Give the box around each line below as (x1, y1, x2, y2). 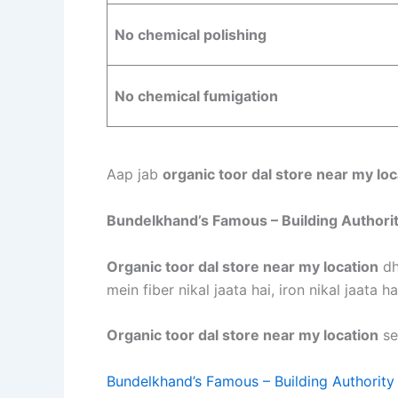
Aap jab (107, 165, 163, 184)
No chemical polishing (115, 26, 267, 44)
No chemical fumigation (115, 87, 278, 106)
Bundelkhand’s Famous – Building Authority (107, 371, 394, 390)
